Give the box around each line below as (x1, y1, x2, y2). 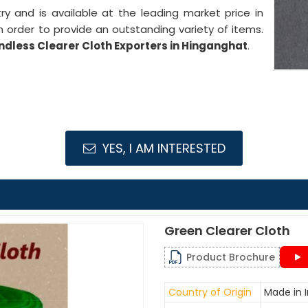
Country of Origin (168, 285, 252, 299)
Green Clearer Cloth (164, 222, 290, 239)
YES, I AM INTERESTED (98, 140, 225, 157)
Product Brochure (186, 250, 275, 264)
